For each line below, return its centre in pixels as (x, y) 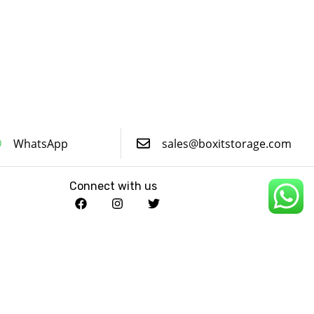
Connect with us (113, 186)
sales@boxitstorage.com (227, 143)
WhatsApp (41, 143)
